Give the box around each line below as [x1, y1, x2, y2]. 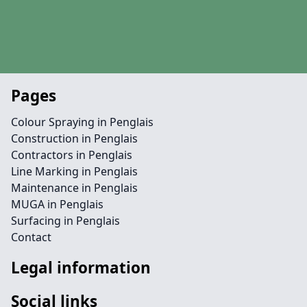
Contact [11, 230, 51, 245]
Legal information [11, 257, 151, 278]
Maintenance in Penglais [11, 180, 138, 195]
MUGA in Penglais [11, 197, 103, 212]
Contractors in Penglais [11, 147, 132, 162]
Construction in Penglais [11, 131, 138, 146]
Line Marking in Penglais [11, 164, 138, 179]
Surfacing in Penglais [11, 213, 120, 228]
